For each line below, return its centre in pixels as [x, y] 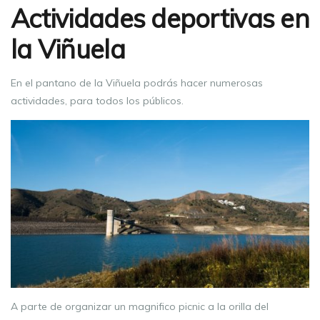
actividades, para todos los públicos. [97, 101]
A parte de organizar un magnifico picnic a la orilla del [140, 306]
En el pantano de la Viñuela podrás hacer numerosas [137, 83]
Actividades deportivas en [160, 18]
